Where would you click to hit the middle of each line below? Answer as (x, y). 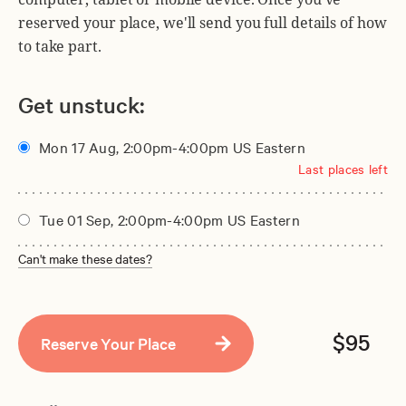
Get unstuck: (82, 104)
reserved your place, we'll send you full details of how (203, 23)
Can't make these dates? (85, 258)
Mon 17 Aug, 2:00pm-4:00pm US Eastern (172, 146)
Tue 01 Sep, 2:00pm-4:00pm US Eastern (169, 219)
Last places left (343, 168)
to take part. (60, 46)
